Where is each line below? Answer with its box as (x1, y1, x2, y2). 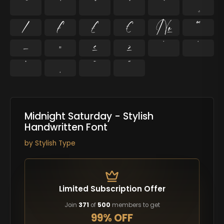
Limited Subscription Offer (58, 183, 165, 194)
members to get (110, 201, 160, 209)
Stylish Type (34, 138, 75, 148)
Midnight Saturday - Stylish (24, 109, 153, 123)
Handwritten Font (24, 120, 107, 134)
